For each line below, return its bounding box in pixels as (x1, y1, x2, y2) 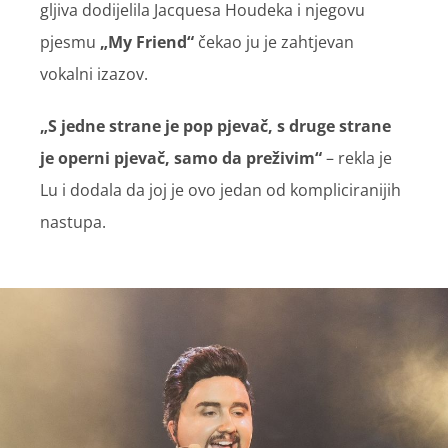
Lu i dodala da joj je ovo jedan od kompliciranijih (40, 178, 401, 201)
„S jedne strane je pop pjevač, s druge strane (40, 114, 391, 137)
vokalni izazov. (40, 62, 148, 85)
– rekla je (322, 146, 392, 169)
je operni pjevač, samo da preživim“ (40, 146, 322, 169)
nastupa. (40, 210, 106, 233)
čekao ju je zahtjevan (194, 30, 354, 53)
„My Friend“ (100, 30, 194, 53)
